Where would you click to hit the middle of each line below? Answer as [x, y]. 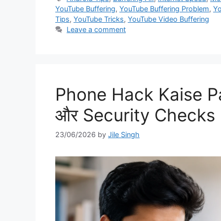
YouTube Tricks [99, 19]
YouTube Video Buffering [168, 19]
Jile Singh [124, 134]
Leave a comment [96, 30]
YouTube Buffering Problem [164, 9]
